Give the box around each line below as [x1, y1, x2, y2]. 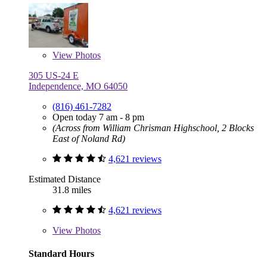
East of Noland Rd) [52, 133, 125, 144]
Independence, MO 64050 [29, 81, 128, 92]
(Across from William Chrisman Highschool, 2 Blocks [52, 123, 254, 133]
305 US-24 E [29, 70, 79, 81]
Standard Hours [29, 249, 94, 259]
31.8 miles [52, 185, 91, 195]
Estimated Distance [29, 174, 101, 185]
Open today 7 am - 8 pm [52, 112, 144, 123]
